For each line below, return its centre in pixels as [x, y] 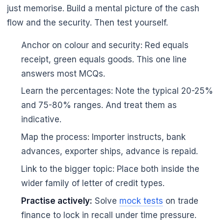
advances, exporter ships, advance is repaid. [109, 151]
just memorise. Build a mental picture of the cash [103, 8]
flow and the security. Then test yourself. [87, 22]
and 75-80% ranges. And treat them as [99, 105]
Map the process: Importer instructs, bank [103, 137]
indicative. [41, 120]
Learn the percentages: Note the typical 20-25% [117, 91]
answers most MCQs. [63, 73]
